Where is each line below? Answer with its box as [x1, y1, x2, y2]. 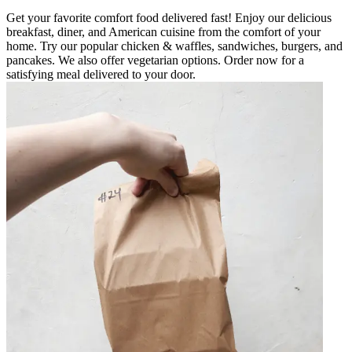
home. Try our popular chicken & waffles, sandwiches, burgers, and [6, 38, 343, 53]
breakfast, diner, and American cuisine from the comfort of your [6, 24, 321, 38]
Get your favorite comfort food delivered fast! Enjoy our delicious [6, 10, 332, 24]
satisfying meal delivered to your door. [6, 67, 196, 81]
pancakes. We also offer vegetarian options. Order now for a [6, 53, 304, 67]
